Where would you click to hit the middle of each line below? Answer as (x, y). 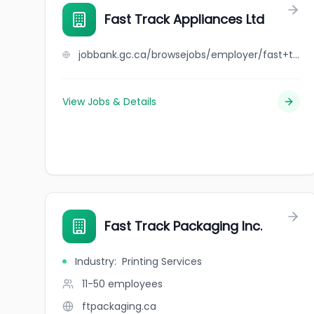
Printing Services (162, 261)
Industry (95, 261)
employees (135, 284)
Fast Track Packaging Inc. (183, 226)
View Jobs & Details (109, 102)
